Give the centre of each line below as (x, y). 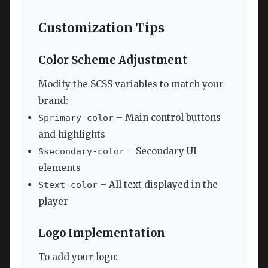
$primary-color (76, 118)
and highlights (72, 134)
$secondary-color (81, 151)
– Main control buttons (167, 117)
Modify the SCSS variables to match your (131, 84)
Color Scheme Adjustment (113, 60)
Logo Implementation (102, 233)
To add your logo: (78, 257)
